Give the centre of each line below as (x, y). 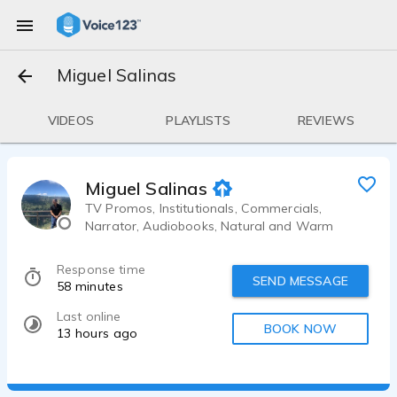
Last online (89, 317)
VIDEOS (71, 121)
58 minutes (90, 287)
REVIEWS (326, 121)
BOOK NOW (300, 329)
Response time (101, 270)
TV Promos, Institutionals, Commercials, (204, 209)
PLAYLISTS (198, 121)
